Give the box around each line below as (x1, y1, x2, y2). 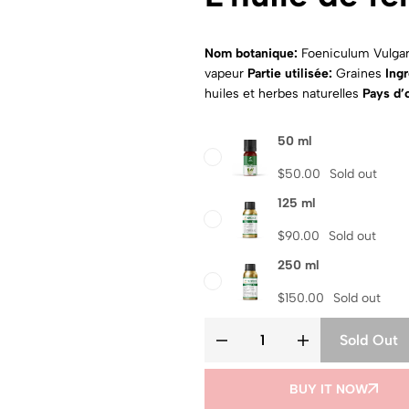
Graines (336, 66, 385, 82)
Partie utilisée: (247, 66, 336, 82)
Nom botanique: (204, 46, 301, 62)
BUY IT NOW (288, 382, 368, 398)
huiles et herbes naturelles (204, 86, 362, 102)
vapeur (204, 66, 247, 82)
